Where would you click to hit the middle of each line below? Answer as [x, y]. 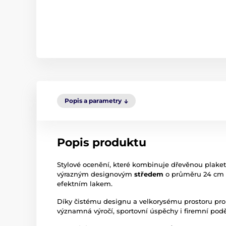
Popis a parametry [93, 101]
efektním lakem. [86, 184]
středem [149, 174]
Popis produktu [102, 143]
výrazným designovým [96, 174]
